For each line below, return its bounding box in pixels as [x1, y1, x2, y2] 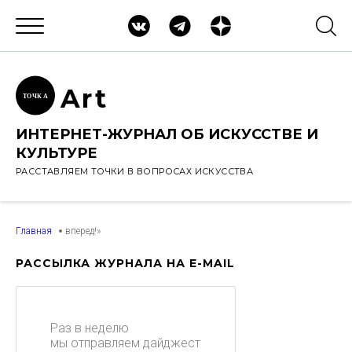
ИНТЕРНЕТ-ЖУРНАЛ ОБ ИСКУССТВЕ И [16, 126, 318, 143]
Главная [16, 225, 52, 236]
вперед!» [65, 225, 101, 236]
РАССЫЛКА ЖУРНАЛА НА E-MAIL [16, 256, 235, 270]
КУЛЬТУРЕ [16, 145, 97, 162]
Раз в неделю [50, 321, 129, 335]
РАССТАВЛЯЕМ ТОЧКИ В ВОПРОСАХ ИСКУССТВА [16, 166, 254, 177]
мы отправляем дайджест [50, 335, 200, 350]
